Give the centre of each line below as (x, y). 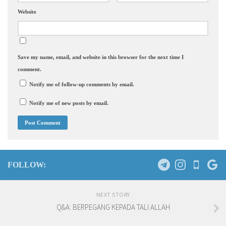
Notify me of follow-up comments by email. (82, 84)
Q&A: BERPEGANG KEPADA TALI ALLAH (113, 207)
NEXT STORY (113, 195)
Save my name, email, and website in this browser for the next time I (101, 57)
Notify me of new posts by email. (69, 103)
